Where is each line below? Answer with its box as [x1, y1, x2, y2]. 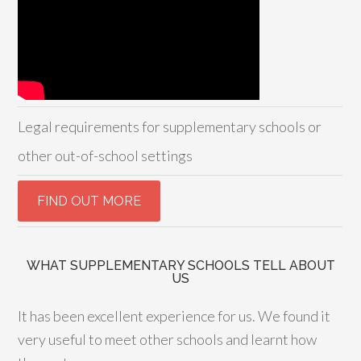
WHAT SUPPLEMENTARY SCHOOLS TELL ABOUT [26, 257, 335, 273]
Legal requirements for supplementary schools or [18, 117, 322, 135]
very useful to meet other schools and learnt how [18, 330, 317, 348]
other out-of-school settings [18, 146, 193, 164]
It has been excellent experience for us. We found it [18, 306, 331, 325]
